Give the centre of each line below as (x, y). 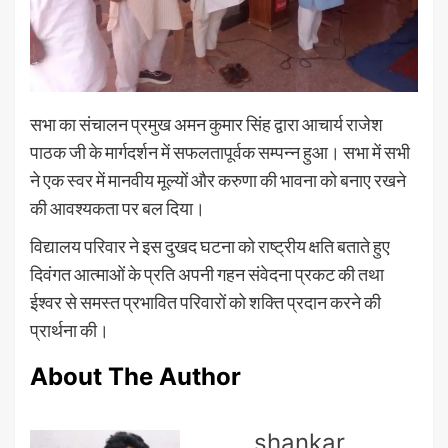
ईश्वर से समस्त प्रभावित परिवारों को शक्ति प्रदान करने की (205, 302)
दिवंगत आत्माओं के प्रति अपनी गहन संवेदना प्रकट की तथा (207, 274)
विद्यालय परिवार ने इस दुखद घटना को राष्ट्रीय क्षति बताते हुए (210, 246)
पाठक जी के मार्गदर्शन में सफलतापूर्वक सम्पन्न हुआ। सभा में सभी (220, 152)
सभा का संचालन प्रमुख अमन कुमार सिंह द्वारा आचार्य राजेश (206, 124)
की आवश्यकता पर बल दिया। (117, 208)
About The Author (135, 377)
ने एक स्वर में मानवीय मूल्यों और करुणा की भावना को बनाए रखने (218, 180)
